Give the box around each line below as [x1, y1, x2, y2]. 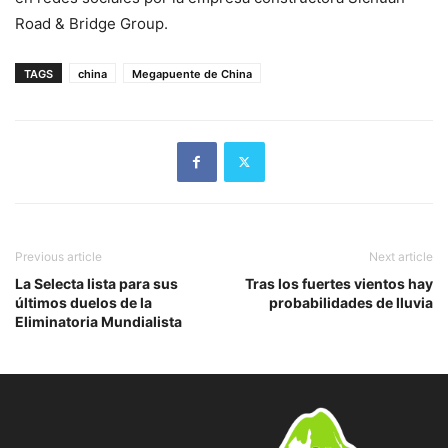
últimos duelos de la [15, 293, 152, 311]
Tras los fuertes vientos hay [245, 274, 433, 292]
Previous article [15, 248, 102, 264]
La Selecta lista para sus [15, 274, 178, 292]
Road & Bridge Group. [15, 13, 168, 33]
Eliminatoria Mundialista [15, 312, 182, 330]
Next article [369, 248, 433, 264]
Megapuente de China [132, 66, 252, 81]
